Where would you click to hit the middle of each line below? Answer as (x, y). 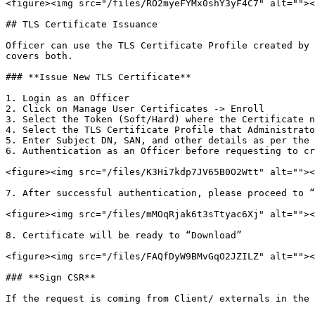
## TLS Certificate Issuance (82, 24)
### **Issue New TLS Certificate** (98, 77)
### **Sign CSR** (51, 277)
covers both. (39, 56)
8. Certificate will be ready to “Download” (124, 235)
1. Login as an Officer (67, 98)
